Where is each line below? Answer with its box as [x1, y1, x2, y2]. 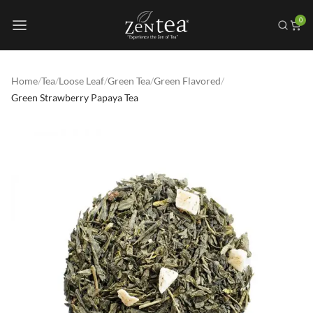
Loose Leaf [59, 75, 104, 87]
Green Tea [108, 75, 150, 87]
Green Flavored [154, 75, 221, 87]
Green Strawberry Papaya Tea [11, 92, 138, 103]
